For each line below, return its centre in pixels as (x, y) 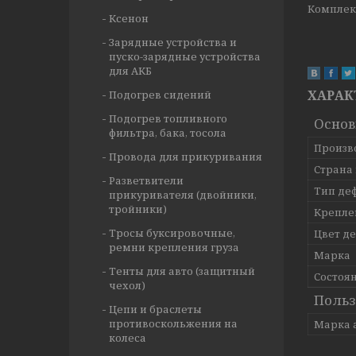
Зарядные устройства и (173, 42)
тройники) (138, 209)
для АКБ (130, 71)
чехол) (127, 285)
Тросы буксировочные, (172, 233)
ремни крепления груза (174, 247)
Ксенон (129, 18)
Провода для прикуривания (186, 157)
